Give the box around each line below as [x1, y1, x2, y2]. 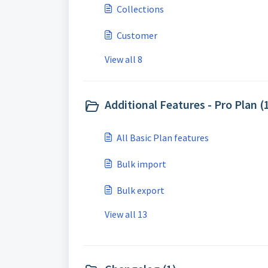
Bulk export [117, 184, 165, 196]
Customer [117, 29, 157, 41]
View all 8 [105, 53, 142, 65]
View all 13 [105, 208, 147, 220]
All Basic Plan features [117, 132, 209, 144]
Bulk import [117, 158, 166, 170]
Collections [117, 3, 164, 15]
